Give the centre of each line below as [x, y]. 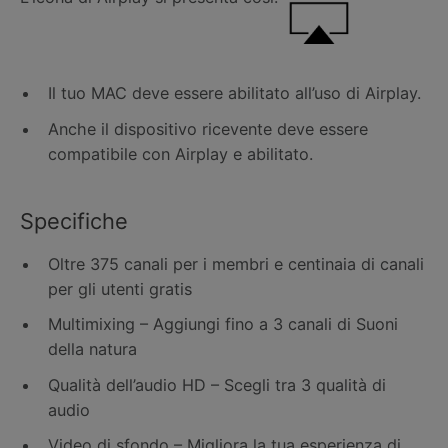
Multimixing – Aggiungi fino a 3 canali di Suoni [223, 324]
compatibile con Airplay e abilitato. [180, 153]
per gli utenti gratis [120, 288]
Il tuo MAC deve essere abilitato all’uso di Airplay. [234, 92]
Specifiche [74, 221]
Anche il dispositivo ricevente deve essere [208, 128]
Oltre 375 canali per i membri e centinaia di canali [236, 263]
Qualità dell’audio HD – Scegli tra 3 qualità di [217, 384]
